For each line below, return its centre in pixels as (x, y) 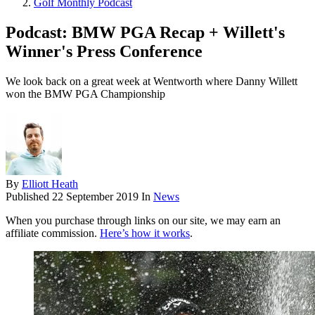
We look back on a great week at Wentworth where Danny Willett (152, 82)
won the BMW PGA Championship (85, 94)
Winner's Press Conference (104, 52)
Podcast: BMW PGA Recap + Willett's (145, 33)
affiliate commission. (53, 233)
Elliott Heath (50, 184)
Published (29, 197)
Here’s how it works (145, 233)
